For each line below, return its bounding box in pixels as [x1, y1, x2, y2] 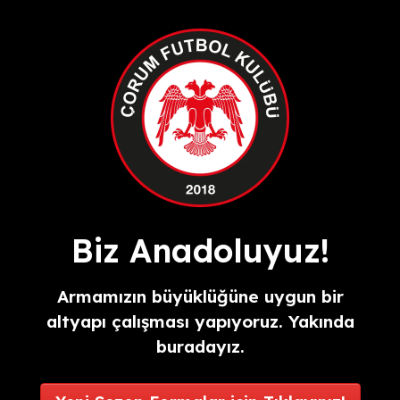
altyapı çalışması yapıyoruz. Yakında [46, 310, 354, 332]
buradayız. [155, 335, 245, 357]
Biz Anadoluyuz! [71, 229, 329, 271]
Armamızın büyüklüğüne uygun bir [56, 285, 344, 307]
